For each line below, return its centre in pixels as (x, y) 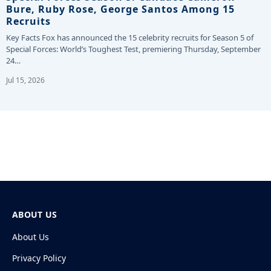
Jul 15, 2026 (25, 80)
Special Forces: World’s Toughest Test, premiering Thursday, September (133, 49)
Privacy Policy (39, 258)
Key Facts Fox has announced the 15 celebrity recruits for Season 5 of (130, 37)
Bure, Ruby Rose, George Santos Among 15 (120, 9)
